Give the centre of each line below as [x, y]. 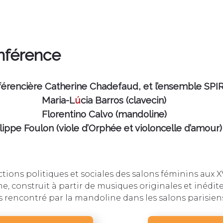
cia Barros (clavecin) [123, 100]
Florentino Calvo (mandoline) [104, 114]
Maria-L [58, 100]
